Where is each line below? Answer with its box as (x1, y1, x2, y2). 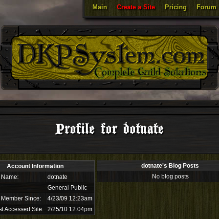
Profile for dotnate (55, 120, 164, 138)
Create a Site (117, 3, 155, 11)
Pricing (165, 3, 187, 11)
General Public (47, 184, 87, 191)
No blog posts (152, 173, 189, 180)
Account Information (7, 163, 64, 170)
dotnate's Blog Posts (141, 162, 199, 169)
